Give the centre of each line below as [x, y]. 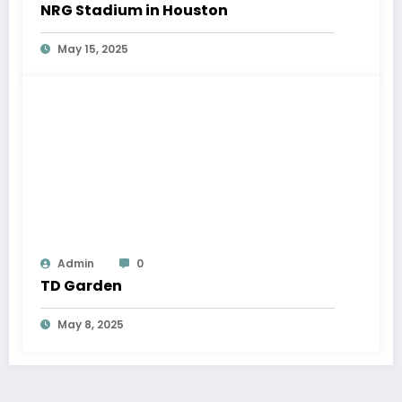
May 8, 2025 [91, 325]
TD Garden [81, 286]
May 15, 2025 [93, 49]
